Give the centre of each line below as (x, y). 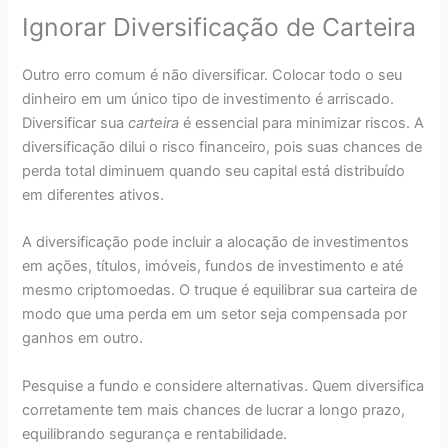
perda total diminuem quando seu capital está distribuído (214, 170)
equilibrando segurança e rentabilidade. (155, 433)
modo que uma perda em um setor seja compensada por (215, 314)
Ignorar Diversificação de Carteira (219, 26)
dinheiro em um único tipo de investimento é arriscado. (208, 98)
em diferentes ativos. (93, 194)
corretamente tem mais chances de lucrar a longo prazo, (214, 409)
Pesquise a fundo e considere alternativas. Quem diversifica (223, 385)
